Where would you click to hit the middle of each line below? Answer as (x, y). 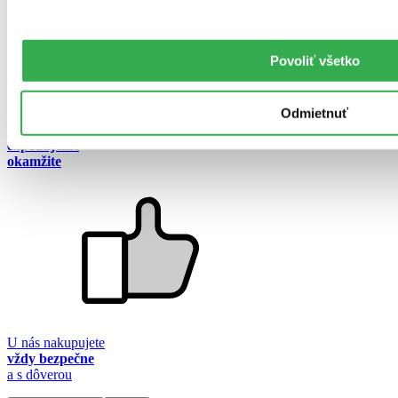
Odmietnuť (314, 113)
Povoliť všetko (314, 60)
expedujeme (43, 146)
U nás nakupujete (56, 343)
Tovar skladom (49, 130)
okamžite (34, 162)
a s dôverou (40, 375)
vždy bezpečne (51, 359)
